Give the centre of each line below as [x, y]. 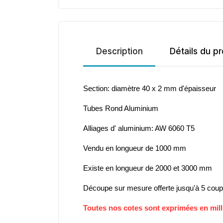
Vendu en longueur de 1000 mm [135, 149]
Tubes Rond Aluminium [121, 109]
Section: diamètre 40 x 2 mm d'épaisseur [151, 89]
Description [119, 52]
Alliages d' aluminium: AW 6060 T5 [139, 129]
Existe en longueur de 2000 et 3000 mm [148, 168]
